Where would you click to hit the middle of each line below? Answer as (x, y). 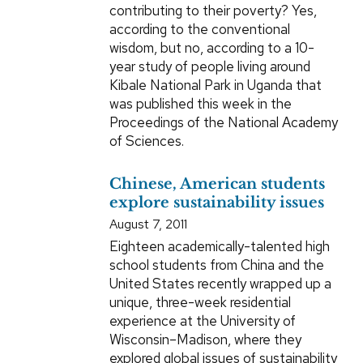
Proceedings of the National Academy (223, 123)
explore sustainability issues (216, 203)
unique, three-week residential (200, 303)
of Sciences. (146, 141)
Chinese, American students (217, 184)
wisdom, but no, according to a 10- (211, 48)
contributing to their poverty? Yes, (213, 11)
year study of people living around (209, 67)
